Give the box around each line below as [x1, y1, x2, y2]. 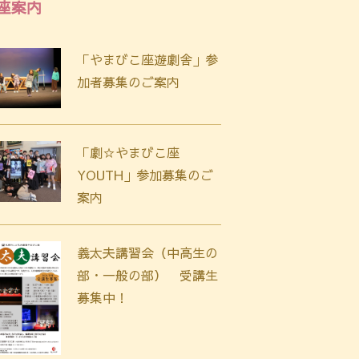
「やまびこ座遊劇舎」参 [77, 50, 218, 69]
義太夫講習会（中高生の [77, 244, 218, 262]
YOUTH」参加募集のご [77, 166, 213, 184]
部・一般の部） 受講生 [77, 266, 218, 284]
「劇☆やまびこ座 [77, 143, 179, 162]
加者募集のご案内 [77, 73, 179, 91]
